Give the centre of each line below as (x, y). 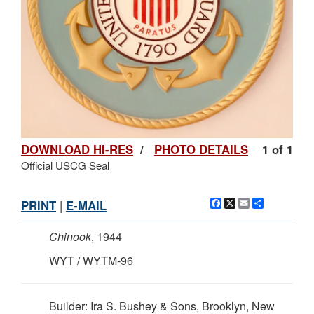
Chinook (70, 236)
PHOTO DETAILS (201, 149)
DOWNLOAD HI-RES (77, 149)
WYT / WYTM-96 (91, 260)
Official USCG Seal (65, 165)
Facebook (248, 203)
